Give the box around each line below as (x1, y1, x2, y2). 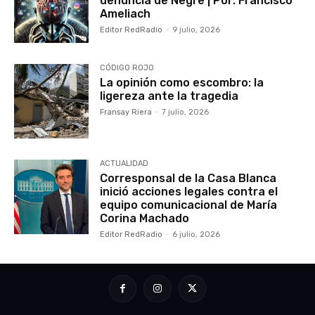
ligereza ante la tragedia (100, 89, 239, 103)
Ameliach (100, 6, 151, 20)
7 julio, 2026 (162, 107, 210, 117)
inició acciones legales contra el (100, 184, 278, 198)
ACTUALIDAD (100, 158, 149, 168)
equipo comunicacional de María (100, 198, 278, 212)
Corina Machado (100, 211, 190, 225)
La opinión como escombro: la (100, 75, 264, 89)
